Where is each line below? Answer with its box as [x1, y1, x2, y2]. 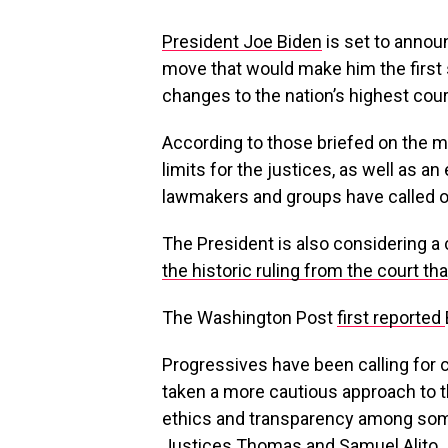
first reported [337, 306, 445, 328]
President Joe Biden [162, 30, 322, 52]
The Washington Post [162, 306, 337, 328]
